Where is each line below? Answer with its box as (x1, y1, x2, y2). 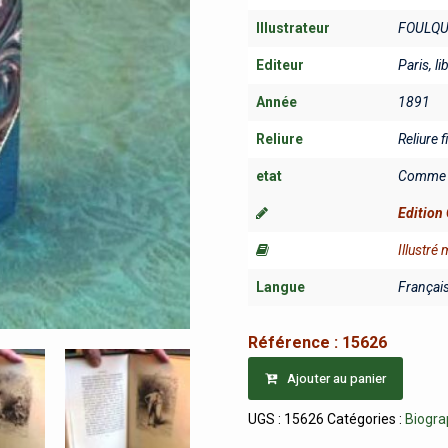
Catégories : (327, 410, 406, 427)
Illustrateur (256, 20, 331, 36)
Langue (256, 279, 306, 295)
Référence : (248, 332, 343, 352)
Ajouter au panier (287, 368, 387, 388)
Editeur (256, 57, 305, 73)
